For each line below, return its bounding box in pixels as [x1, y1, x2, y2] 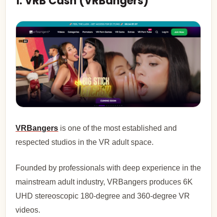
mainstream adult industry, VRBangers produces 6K [15, 178, 193, 186]
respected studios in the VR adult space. [15, 138, 154, 147]
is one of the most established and [58, 124, 177, 133]
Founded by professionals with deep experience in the [15, 164, 201, 172]
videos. [15, 206, 41, 215]
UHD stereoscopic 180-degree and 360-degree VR [15, 192, 190, 201]
